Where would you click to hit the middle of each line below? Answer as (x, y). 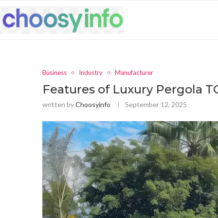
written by (59, 104)
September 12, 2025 (156, 104)
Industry (91, 73)
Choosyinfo (93, 104)
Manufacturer (134, 73)
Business (54, 73)
